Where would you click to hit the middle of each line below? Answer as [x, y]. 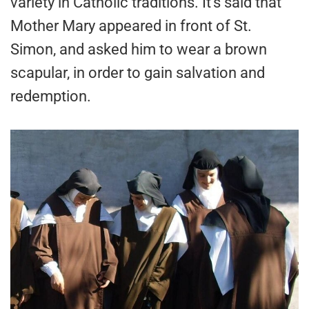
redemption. [51, 97]
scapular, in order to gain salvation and [138, 73]
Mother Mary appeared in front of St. [131, 26]
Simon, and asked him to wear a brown [139, 50]
